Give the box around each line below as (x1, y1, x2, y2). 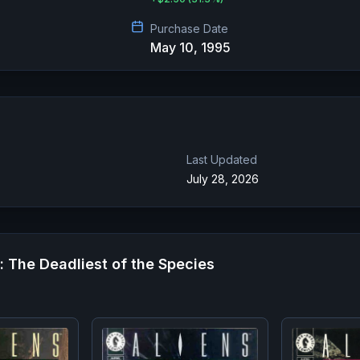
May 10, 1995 (150, 39, 231, 55)
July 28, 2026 (186, 172, 259, 186)
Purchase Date (150, 22, 228, 35)
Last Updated (186, 153, 257, 166)
